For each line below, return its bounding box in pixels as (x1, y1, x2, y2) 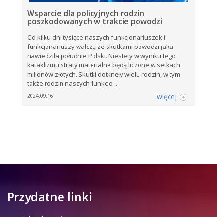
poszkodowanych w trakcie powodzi (27, 15, 162, 27)
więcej (157, 92, 177, 101)
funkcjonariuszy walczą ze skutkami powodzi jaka (27, 42, 173, 51)
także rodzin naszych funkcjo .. (27, 78, 117, 88)
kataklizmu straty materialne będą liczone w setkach (27, 60, 180, 69)
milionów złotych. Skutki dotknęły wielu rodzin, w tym (27, 69, 180, 78)
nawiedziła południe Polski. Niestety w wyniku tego (27, 51, 176, 60)
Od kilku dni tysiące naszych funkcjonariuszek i (27, 32, 165, 42)
